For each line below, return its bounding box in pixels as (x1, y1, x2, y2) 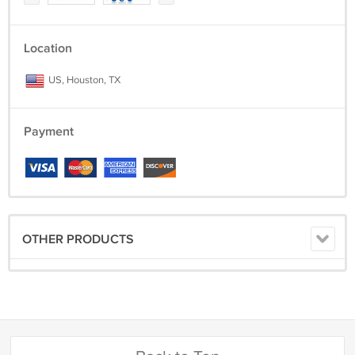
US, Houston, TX (46, 74, 120, 86)
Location (24, 41, 72, 56)
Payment (24, 124, 74, 139)
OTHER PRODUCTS (22, 232, 134, 247)
